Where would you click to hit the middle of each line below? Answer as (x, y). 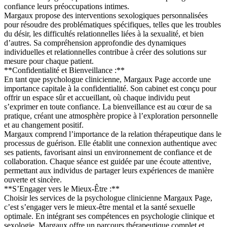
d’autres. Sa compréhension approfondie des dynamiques (95, 43)
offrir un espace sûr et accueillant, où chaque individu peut (97, 97)
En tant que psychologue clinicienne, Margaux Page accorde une (107, 79)
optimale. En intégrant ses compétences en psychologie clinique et (109, 216)
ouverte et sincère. (33, 179)
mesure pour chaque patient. (49, 61)
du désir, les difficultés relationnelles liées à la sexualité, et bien (104, 33)
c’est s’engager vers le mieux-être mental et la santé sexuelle (100, 207)
